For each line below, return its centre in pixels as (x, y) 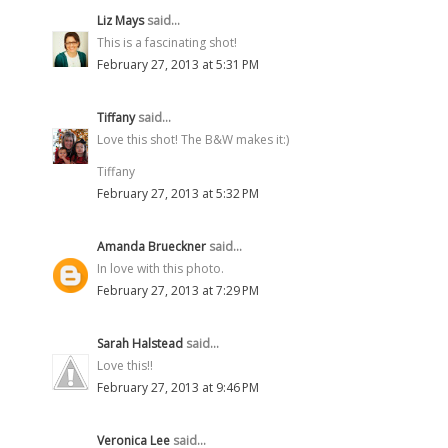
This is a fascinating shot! (167, 42)
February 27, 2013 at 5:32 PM (178, 193)
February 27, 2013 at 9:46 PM (178, 387)
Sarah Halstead (140, 343)
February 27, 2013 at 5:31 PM (178, 64)
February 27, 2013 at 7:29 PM (178, 290)
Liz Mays (120, 20)
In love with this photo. (160, 268)
